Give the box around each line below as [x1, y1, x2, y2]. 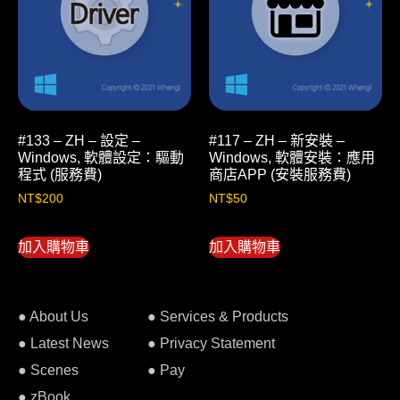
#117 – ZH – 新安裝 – [209, 132, 345, 148]
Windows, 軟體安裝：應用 [209, 149, 375, 165]
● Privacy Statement [147, 335, 275, 351]
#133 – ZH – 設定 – [18, 132, 140, 148]
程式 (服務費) [18, 166, 102, 182]
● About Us [18, 308, 88, 324]
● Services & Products [147, 308, 288, 324]
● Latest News [18, 335, 109, 351]
